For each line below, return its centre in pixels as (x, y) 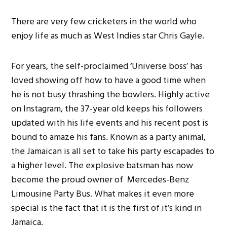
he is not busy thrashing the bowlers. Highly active (111, 94)
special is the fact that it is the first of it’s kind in (107, 208)
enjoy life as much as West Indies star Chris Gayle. (108, 35)
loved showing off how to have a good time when (109, 80)
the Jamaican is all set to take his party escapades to (113, 151)
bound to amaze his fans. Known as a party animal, (109, 137)
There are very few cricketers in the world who (104, 21)
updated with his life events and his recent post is (110, 123)
